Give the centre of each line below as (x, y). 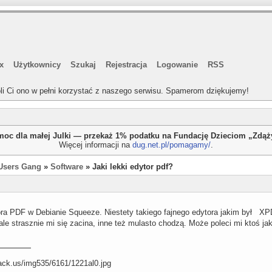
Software (67, 167)
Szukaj (83, 65)
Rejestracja (126, 65)
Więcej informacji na (96, 145)
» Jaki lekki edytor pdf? (128, 167)
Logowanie (177, 65)
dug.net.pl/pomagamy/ (172, 145)
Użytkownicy (37, 65)
